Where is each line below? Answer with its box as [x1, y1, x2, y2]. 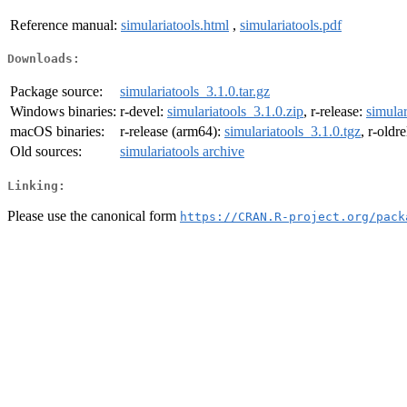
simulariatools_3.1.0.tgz [224, 124, 361, 140]
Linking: [7, 178, 65, 193]
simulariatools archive [120, 144, 244, 160]
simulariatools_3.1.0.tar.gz [120, 84, 270, 100]
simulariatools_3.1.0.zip [167, 104, 303, 120]
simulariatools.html [121, 16, 229, 33]
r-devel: [120, 104, 167, 120]
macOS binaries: [10, 124, 104, 140]
